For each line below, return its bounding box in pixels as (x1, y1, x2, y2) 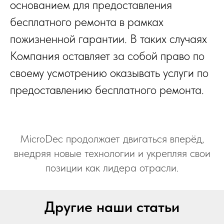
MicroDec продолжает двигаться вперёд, (19, 132, 204, 145)
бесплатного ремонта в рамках (10, 14, 163, 29)
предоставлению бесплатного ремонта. (10, 82, 204, 97)
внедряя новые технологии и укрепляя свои (13, 146, 210, 160)
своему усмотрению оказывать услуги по (10, 65, 208, 80)
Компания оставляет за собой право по (10, 48, 204, 63)
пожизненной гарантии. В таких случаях (10, 31, 207, 46)
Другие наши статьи (44, 197, 179, 216)
